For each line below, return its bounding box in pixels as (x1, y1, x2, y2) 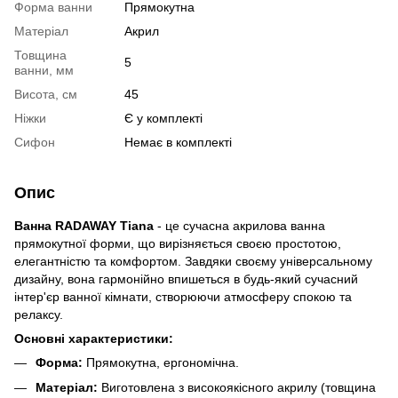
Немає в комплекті (124, 134, 232, 149)
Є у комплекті (124, 110, 203, 125)
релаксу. (14, 306, 63, 322)
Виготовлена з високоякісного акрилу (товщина (98, 379, 376, 394)
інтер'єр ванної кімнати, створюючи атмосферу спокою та (14, 289, 352, 304)
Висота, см (14, 86, 77, 101)
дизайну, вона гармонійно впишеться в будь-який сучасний (14, 271, 358, 286)
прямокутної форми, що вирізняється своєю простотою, (14, 235, 341, 251)
